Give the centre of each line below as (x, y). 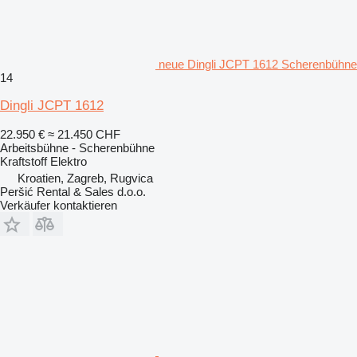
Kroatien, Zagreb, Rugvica (85, 178)
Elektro (69, 161)
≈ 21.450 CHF (84, 134)
